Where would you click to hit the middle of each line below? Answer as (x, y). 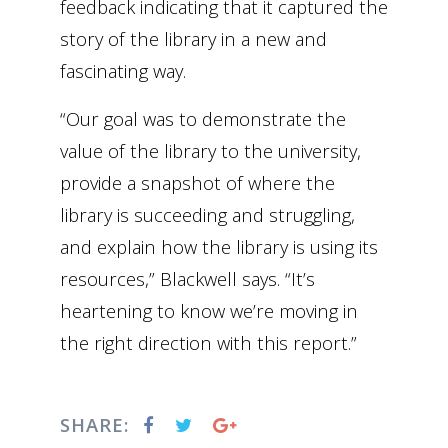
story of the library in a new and (193, 39)
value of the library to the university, (210, 151)
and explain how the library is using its (219, 247)
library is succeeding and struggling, (207, 215)
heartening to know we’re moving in (209, 311)
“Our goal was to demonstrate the (203, 119)
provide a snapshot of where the (197, 183)
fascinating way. (123, 71)
